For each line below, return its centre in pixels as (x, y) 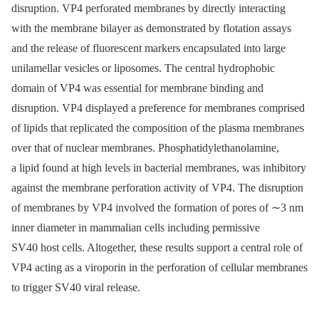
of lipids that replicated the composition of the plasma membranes (158, 128)
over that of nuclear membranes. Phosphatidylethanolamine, (145, 148)
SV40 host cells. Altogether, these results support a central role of (157, 248)
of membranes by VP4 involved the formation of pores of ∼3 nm (157, 208)
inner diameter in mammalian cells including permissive (136, 228)
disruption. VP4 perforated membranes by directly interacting (148, 9)
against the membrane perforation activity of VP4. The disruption (157, 188)
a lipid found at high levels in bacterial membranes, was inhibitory (159, 168)
